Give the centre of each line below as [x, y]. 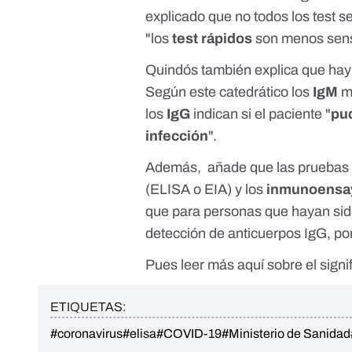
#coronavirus [86, 334]
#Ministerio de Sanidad [286, 334]
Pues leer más [190, 265]
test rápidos [213, 39]
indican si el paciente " [261, 114]
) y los [247, 190]
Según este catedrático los [229, 92]
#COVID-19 [189, 334]
